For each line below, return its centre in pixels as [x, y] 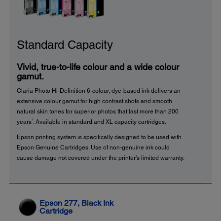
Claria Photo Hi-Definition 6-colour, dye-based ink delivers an [99, 91]
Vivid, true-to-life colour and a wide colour [98, 67]
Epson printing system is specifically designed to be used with [99, 137]
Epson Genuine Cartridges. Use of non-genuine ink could [93, 147]
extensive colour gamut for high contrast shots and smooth [94, 101]
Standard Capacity [65, 44]
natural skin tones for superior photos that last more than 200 [98, 111]
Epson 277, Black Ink [76, 203]
